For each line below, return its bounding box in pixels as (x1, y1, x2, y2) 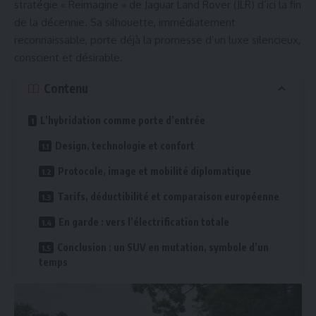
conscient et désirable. (14, 50, 123, 64)
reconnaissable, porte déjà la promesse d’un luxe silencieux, (14, 32, 300, 47)
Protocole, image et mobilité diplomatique (58, 164, 251, 177)
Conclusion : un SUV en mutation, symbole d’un (57, 241, 269, 253)
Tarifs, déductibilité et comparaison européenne (57, 190, 279, 202)
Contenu (44, 80, 88, 97)
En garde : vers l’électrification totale (59, 215, 229, 228)
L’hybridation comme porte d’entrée (40, 114, 205, 126)
